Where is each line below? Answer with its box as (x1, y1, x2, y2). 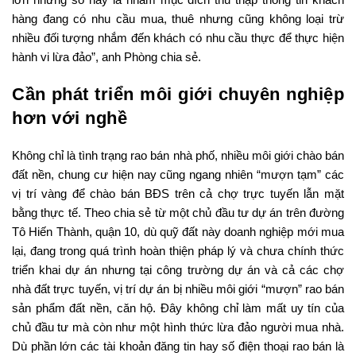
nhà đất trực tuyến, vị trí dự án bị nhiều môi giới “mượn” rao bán (12, 282, 344, 296)
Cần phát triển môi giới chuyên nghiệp (12, 84, 344, 105)
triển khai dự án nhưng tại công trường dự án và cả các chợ (12, 263, 344, 277)
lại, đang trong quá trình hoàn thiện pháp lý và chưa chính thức (12, 244, 344, 258)
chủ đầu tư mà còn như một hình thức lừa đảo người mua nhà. (12, 320, 344, 335)
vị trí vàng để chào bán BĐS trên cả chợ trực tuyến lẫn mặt (12, 187, 344, 201)
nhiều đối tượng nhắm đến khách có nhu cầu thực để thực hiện (12, 31, 344, 45)
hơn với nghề (12, 108, 127, 129)
